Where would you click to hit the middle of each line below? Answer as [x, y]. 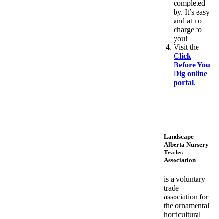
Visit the [186, 47]
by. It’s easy [192, 12]
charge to [188, 30]
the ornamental [186, 206]
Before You [192, 65]
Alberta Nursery [186, 144]
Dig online [190, 74]
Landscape [179, 136]
